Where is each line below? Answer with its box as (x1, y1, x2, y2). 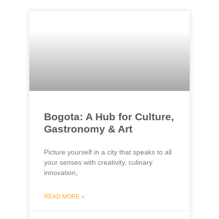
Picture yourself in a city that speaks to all (44, 148, 172, 156)
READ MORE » (44, 193, 85, 200)
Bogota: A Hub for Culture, (44, 111, 174, 122)
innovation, (44, 169, 78, 176)
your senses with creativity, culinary (44, 158, 153, 166)
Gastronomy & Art (44, 123, 132, 134)
